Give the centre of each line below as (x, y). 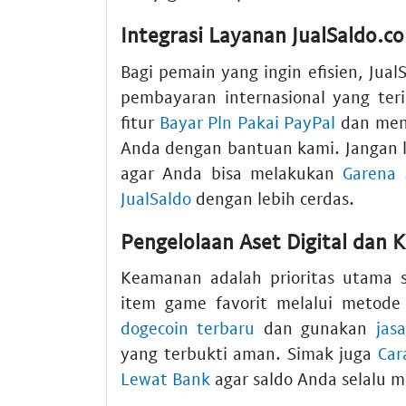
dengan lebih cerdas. (273, 198)
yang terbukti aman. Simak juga (249, 353)
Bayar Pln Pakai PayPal (247, 121)
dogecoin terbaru (188, 328)
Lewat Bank (165, 379)
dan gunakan (315, 328)
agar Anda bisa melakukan (232, 172)
